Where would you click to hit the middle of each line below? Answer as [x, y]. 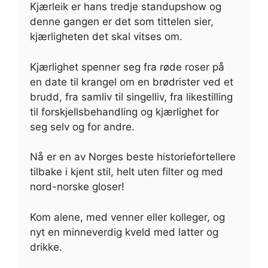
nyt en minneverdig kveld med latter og [124, 232]
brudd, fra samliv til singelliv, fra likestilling [131, 97]
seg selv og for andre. [82, 127]
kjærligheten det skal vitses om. [106, 37]
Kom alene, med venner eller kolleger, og [127, 217]
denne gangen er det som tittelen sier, [122, 22]
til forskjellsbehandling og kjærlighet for [124, 112]
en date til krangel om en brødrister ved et [132, 82]
